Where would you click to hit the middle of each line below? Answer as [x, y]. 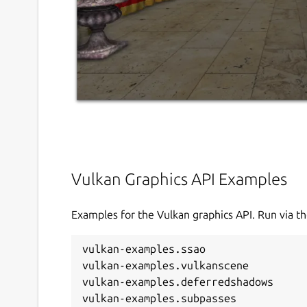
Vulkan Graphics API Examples [179, 180]
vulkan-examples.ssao [144, 248]
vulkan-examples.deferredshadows [178, 281]
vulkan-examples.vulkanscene [165, 265]
